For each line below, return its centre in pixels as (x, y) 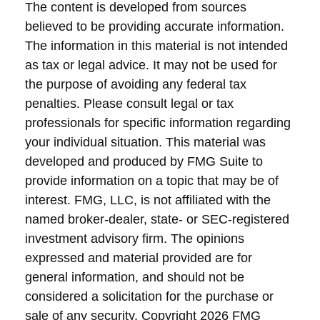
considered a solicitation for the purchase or (149, 296)
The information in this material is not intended (156, 46)
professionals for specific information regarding (158, 123)
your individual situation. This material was (145, 142)
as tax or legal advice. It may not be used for (151, 65)
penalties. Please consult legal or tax (129, 104)
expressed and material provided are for (139, 258)
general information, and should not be (135, 277)
